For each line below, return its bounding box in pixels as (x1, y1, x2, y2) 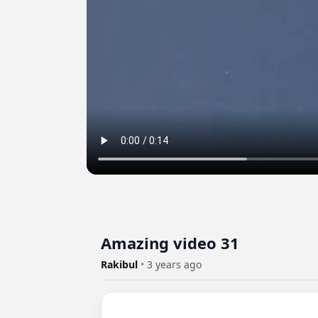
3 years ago (147, 257, 202, 271)
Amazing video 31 (101, 231, 239, 253)
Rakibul (101, 257, 141, 271)
